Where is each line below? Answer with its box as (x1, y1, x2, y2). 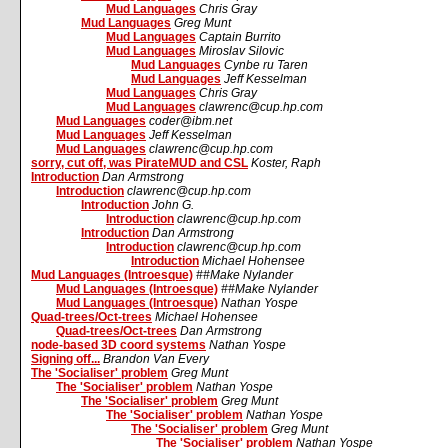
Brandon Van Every (103, 352, 209, 366)
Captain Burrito (199, 30, 281, 44)
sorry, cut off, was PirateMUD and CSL (31, 156, 248, 170)
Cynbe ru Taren (224, 58, 308, 72)
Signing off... (31, 352, 100, 366)
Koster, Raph (251, 156, 321, 170)
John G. (152, 198, 194, 212)
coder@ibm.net (149, 114, 232, 128)
